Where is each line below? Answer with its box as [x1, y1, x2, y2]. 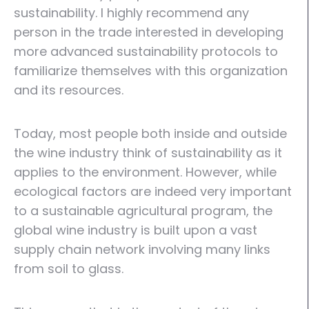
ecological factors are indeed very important [14, 183, 292, 200]
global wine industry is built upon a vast [14, 221, 257, 239]
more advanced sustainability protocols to [14, 43, 278, 60]
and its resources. [14, 81, 123, 99]
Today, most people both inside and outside [14, 125, 287, 142]
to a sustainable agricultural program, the [14, 202, 272, 219]
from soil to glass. [14, 260, 123, 277]
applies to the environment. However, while [14, 163, 277, 181]
